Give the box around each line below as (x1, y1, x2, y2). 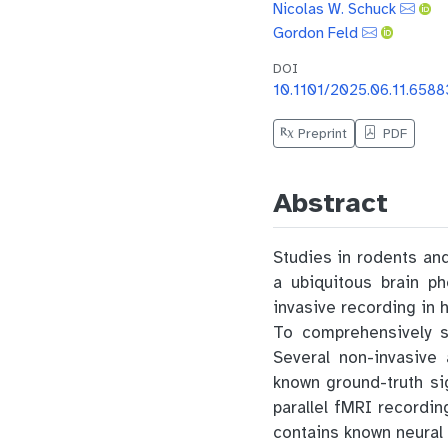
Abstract (272, 184, 388, 220)
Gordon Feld (272, 22, 358, 42)
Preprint (294, 124, 348, 142)
